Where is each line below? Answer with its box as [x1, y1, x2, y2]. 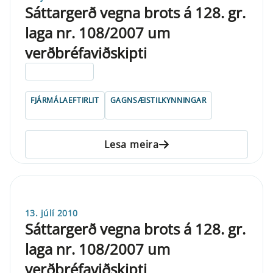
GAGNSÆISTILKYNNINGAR [110, 94, 207, 105]
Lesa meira [104, 137, 159, 151]
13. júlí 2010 [25, 207, 78, 219]
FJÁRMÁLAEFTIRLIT [30, 94, 99, 105]
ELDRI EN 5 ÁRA [30, 66, 89, 77]
